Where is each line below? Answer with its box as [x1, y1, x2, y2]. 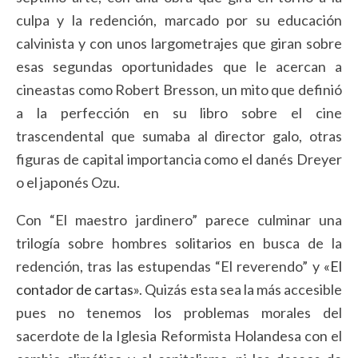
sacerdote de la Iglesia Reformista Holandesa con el [16, 326, 342, 344]
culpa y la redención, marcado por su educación [16, 10, 342, 29]
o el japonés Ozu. [16, 173, 120, 191]
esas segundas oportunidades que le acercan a [16, 57, 342, 75]
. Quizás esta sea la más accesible [139, 280, 342, 298]
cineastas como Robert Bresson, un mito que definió [16, 80, 342, 98]
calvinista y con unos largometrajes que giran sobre [16, 34, 342, 52]
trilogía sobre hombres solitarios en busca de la [16, 233, 342, 252]
